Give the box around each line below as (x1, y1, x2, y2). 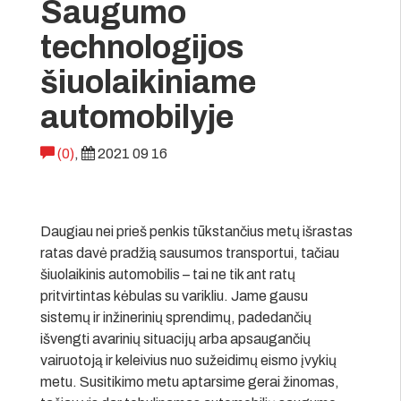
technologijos (40, 29, 243, 65)
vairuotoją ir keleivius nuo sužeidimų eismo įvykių (40, 352, 337, 368)
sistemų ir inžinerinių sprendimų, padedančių (40, 309, 311, 325)
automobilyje (40, 98, 234, 135)
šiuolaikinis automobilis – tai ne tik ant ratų (40, 266, 295, 282)
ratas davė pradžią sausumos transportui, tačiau (40, 244, 339, 260)
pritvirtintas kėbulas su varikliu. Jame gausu (40, 287, 308, 303)
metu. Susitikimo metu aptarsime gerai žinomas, (40, 373, 339, 389)
